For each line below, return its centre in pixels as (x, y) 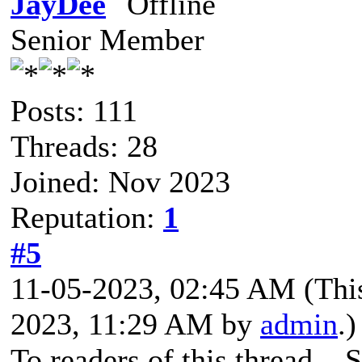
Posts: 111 (74, 110)
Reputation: (87, 217)
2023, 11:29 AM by (135, 324)
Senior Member (107, 39)
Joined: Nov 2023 (120, 181)
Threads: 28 (84, 146)
